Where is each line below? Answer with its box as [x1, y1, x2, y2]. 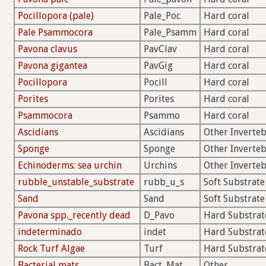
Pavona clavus [18, 43, 77, 55]
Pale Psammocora [18, 27, 93, 39]
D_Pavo [144, 210, 175, 221]
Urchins [144, 160, 177, 172]
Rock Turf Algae [18, 243, 85, 255]
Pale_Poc [144, 10, 180, 22]
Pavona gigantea [18, 60, 87, 72]
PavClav [144, 43, 177, 55]
